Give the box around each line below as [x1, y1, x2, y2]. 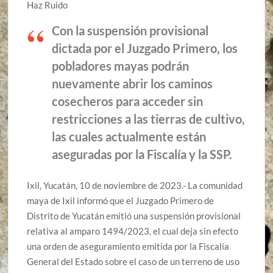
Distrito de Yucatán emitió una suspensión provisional [27, 210, 241, 221]
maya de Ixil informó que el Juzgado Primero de [27, 194, 214, 206]
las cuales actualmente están [52, 129, 207, 144]
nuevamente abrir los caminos [52, 76, 213, 91]
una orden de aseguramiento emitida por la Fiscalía [27, 240, 230, 252]
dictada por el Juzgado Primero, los [52, 41, 238, 56]
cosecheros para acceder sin [52, 94, 204, 109]
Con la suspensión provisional [52, 23, 209, 38]
